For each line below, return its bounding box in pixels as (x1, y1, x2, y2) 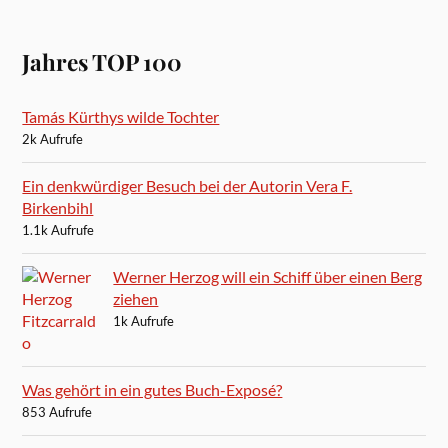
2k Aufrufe (22, 130, 84, 147)
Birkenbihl (22, 197, 94, 217)
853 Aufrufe (22, 403, 93, 420)
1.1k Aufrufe (22, 221, 95, 238)
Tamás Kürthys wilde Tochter (22, 106, 220, 126)
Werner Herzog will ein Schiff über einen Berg (113, 266, 423, 286)
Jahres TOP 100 (22, 46, 183, 77)
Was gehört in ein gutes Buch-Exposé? (22, 379, 283, 399)
